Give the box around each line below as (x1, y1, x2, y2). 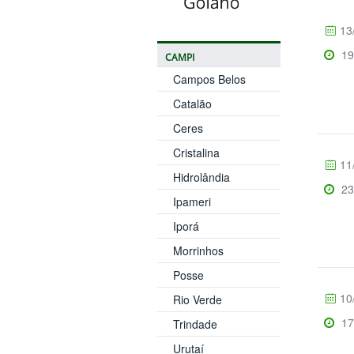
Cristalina (172, 144, 220, 160)
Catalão (172, 95, 212, 111)
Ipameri (172, 193, 211, 209)
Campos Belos (172, 70, 246, 87)
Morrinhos (172, 242, 224, 258)
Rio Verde (172, 291, 222, 307)
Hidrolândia (172, 168, 230, 185)
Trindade (172, 315, 217, 332)
